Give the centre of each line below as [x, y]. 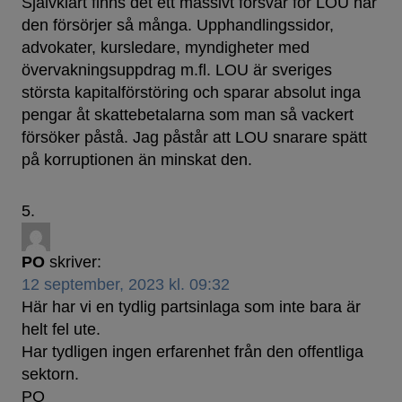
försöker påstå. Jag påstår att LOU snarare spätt [194, 138]
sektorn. [50, 375]
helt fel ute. [61, 330]
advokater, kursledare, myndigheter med [166, 48]
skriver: [75, 262]
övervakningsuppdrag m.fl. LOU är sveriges [177, 70]
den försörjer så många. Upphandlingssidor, [178, 26]
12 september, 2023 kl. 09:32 [126, 285]
